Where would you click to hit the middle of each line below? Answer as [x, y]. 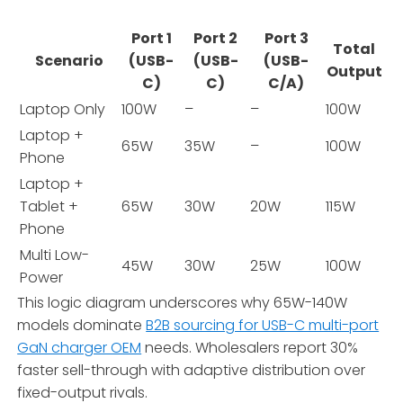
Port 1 [151, 38]
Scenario [69, 60]
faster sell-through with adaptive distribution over [192, 370]
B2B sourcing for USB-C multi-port [263, 325]
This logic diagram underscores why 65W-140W [183, 302]
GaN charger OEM [80, 347]
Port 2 [216, 38]
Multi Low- [55, 255]
